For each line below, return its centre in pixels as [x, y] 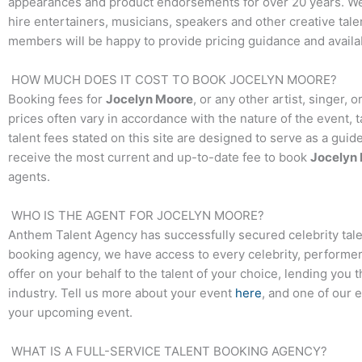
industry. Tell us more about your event [122, 293]
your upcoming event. [70, 313]
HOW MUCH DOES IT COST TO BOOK [119, 80]
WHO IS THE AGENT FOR [82, 216]
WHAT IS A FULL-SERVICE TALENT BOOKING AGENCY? [168, 351]
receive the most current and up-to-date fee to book [159, 158]
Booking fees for [57, 99]
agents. [29, 177]
